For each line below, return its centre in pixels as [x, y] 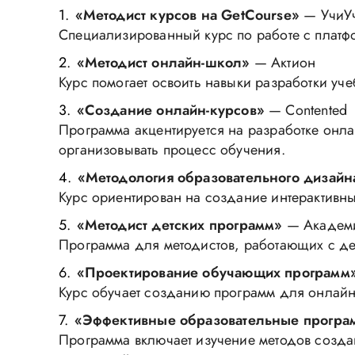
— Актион [283, 63]
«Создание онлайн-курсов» [170, 110]
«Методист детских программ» [179, 225]
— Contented [306, 110]
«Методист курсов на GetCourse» [187, 15]
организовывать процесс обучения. [172, 150]
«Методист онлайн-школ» [163, 63]
